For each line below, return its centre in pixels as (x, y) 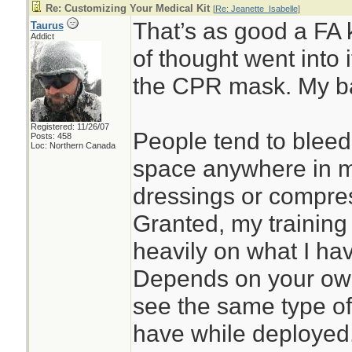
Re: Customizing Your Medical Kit (127, 8)
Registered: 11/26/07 (70, 126)
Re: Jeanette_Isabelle (256, 9)
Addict (42, 36)
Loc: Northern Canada (73, 145)
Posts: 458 (51, 136)
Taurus (47, 26)
